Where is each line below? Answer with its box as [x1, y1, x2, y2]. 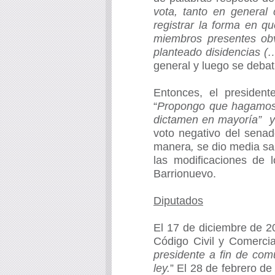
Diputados [153, 195, 203, 207]
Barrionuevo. [153, 168, 216, 180]
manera [153, 141, 191, 153]
